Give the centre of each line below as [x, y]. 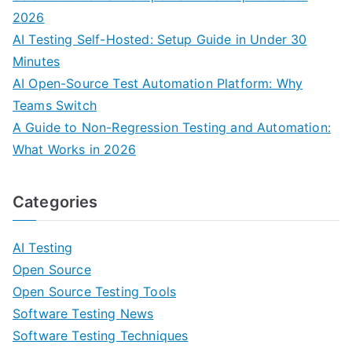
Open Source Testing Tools [94, 291]
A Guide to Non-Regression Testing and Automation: [172, 127]
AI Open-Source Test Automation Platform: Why [158, 83]
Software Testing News [83, 313]
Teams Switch [55, 105]
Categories [55, 202]
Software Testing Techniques [101, 335]
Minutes [37, 61]
